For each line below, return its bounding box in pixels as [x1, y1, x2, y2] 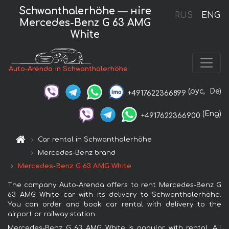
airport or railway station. [8, 210, 97, 218]
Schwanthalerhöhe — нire [19, 5, 152, 16]
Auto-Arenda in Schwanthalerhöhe [9, 65, 128, 73]
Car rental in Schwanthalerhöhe [38, 135, 152, 143]
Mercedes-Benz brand [38, 149, 116, 156]
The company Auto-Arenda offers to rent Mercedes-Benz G [8, 181, 221, 189]
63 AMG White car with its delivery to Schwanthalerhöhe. [8, 191, 221, 198]
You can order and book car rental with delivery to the [8, 200, 221, 208]
